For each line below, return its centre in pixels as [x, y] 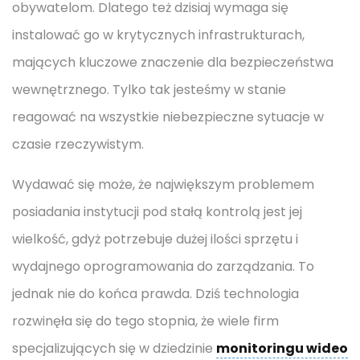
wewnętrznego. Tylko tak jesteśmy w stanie [149, 90]
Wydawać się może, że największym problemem [163, 184]
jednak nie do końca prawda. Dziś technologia [155, 294]
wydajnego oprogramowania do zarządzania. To [163, 266]
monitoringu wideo [282, 348]
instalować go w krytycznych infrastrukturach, [158, 35]
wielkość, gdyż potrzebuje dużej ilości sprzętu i [155, 239]
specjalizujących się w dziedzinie [114, 348]
